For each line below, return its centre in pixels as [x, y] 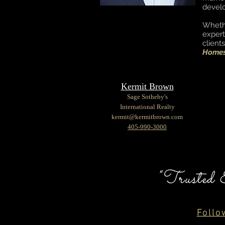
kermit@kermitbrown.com [147, 117]
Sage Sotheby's [147, 97]
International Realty [147, 107]
